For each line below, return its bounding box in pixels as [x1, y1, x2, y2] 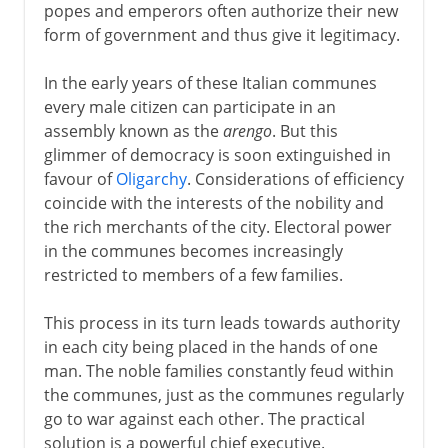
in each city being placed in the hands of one [43, 335, 378, 358]
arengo [222, 119, 272, 142]
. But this [271, 119, 338, 142]
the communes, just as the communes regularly [43, 383, 404, 406]
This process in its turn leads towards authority [43, 311, 400, 334]
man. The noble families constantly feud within [43, 359, 394, 382]
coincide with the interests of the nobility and [43, 191, 384, 214]
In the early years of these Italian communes [43, 71, 377, 94]
